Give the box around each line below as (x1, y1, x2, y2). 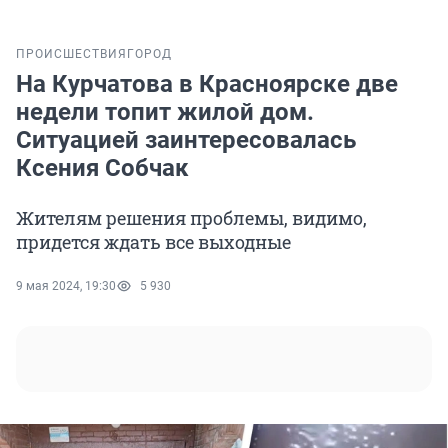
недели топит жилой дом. (16, 98, 314, 127)
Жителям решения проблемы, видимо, (16, 206, 367, 231)
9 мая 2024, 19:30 (16, 279, 116, 294)
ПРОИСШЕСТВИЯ (16, 47, 127, 62)
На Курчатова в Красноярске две (16, 70, 398, 99)
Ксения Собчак (16, 154, 189, 183)
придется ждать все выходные (16, 230, 291, 255)
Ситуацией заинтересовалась (16, 126, 356, 155)
